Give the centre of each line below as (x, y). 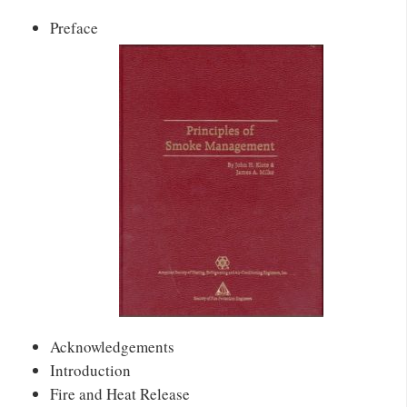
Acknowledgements (112, 346)
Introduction (90, 370)
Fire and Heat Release (120, 393)
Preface (74, 27)
